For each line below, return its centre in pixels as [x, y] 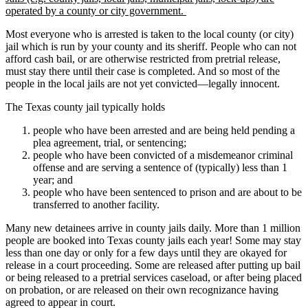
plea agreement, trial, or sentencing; [110, 142]
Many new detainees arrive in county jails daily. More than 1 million [153, 228]
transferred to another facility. [96, 204]
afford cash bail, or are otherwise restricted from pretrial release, [143, 58]
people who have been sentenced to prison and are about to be [167, 192]
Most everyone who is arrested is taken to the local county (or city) [150, 34]
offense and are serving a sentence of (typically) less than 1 [160, 167]
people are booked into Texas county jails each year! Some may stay [153, 240]
